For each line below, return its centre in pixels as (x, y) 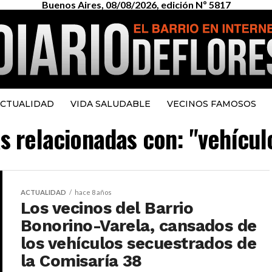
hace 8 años (93, 192)
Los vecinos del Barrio (107, 208)
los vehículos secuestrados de (139, 243)
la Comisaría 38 (81, 261)
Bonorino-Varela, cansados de (139, 226)
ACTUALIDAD (43, 192)
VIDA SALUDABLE (110, 104)
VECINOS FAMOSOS (211, 104)
